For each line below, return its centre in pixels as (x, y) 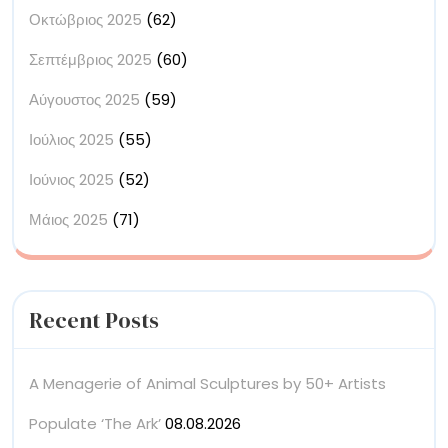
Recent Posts (94, 319)
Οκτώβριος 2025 (85, 19)
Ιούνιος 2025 (71, 179)
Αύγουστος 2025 (84, 99)
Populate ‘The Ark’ (95, 423)
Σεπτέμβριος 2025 (90, 59)
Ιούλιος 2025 (71, 139)
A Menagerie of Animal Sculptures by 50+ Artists (207, 383)
